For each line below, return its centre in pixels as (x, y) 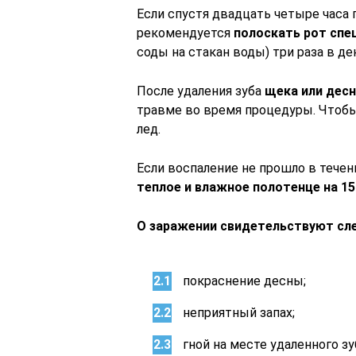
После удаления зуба (201, 91)
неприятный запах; (239, 313)
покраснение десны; (244, 281)
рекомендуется (185, 33)
